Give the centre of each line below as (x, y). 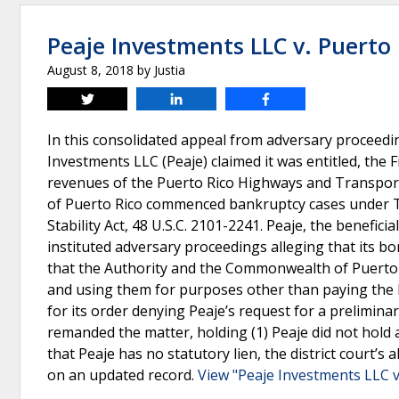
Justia (170, 70)
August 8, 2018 (90, 70)
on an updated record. (122, 375)
